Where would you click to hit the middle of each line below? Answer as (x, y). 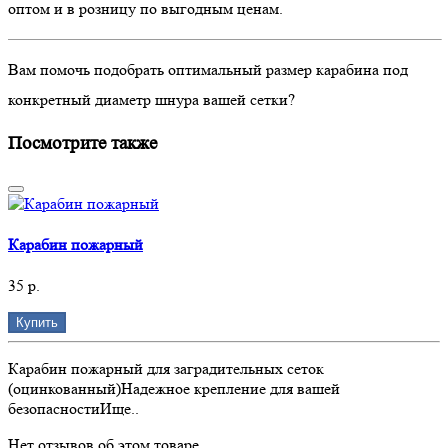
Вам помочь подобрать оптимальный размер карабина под (208, 70)
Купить (37, 323)
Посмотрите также (82, 144)
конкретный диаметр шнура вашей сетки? (151, 100)
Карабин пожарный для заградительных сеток (166, 369)
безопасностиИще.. (73, 409)
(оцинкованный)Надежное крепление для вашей (174, 389)
